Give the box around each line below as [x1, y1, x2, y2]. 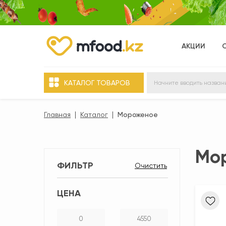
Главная [44, 110, 71, 119]
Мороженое [118, 110, 158, 119]
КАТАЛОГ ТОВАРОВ [64, 79, 130, 87]
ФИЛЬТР [57, 160, 93, 171]
